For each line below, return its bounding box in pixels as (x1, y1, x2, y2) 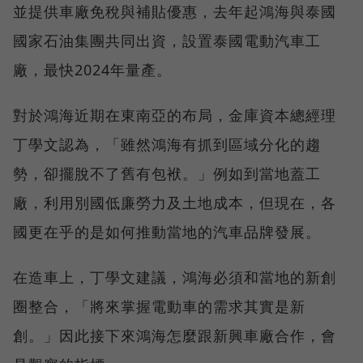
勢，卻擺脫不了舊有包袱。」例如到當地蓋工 (13, 163, 321, 183)
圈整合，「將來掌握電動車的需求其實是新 (13, 296, 305, 316)
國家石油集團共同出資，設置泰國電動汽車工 (13, 30, 321, 50)
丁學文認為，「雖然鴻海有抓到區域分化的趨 (13, 134, 321, 154)
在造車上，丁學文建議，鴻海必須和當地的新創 (13, 267, 336, 287)
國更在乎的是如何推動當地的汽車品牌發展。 (13, 221, 321, 241)
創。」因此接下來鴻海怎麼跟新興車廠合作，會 (13, 325, 336, 345)
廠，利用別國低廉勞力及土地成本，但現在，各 (13, 192, 336, 212)
